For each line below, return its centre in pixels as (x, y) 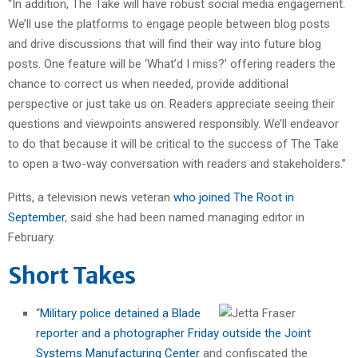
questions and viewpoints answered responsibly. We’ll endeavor (173, 123)
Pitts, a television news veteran (91, 197)
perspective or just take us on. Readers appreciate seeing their (171, 103)
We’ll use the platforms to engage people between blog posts (169, 24)
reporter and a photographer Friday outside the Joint (173, 333)
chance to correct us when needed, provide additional (148, 84)
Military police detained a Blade (120, 313)
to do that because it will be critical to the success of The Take (173, 143)
